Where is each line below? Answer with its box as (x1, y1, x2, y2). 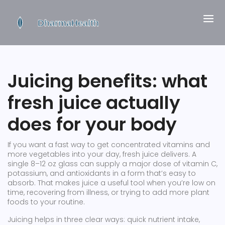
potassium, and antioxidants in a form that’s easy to (8, 168, 196, 178)
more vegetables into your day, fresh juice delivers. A (8, 149, 196, 159)
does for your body (8, 111, 177, 137)
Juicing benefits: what (8, 68, 207, 94)
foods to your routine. (8, 197, 85, 207)
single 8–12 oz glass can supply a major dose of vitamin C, (8, 159, 217, 169)
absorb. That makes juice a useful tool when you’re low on (8, 178, 215, 188)
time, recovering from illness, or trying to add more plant (8, 187, 209, 197)
